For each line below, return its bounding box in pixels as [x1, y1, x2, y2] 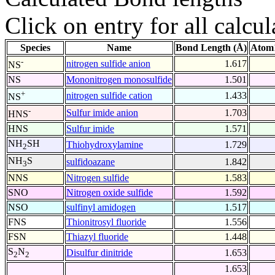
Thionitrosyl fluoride [66, 217, 146, 228]
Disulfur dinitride [66, 247, 133, 258]
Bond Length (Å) [176, 42, 247, 53]
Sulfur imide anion [66, 107, 138, 118]
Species [20, 42, 50, 53]
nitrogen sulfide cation [66, 90, 152, 101]
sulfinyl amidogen [66, 202, 136, 213]
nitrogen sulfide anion [66, 58, 150, 69]
